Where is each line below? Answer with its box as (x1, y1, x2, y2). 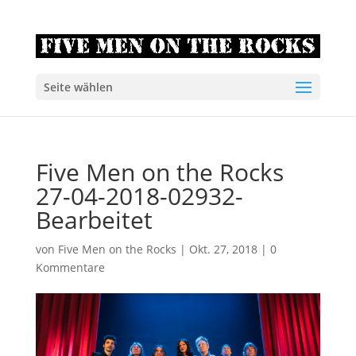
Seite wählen (43, 79, 113, 95)
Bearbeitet (35, 203, 153, 236)
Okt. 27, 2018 (188, 242, 257, 257)
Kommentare (35, 260, 105, 275)
